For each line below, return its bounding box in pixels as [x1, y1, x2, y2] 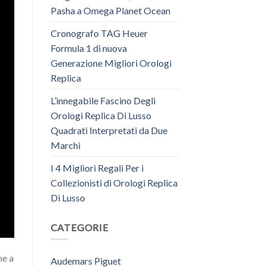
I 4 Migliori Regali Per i [50, 162, 144, 173]
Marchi [50, 139, 80, 151]
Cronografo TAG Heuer [50, 27, 148, 39]
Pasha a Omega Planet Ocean [50, 4, 170, 16]
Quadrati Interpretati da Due [50, 124, 167, 136]
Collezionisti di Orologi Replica [50, 176, 178, 188]
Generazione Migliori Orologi [50, 57, 172, 69]
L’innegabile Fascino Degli [50, 94, 156, 106]
